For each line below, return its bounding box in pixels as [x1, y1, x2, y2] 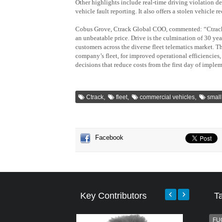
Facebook [95, 134, 123, 141]
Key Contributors [80, 191, 147, 201]
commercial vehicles [140, 94, 195, 101]
